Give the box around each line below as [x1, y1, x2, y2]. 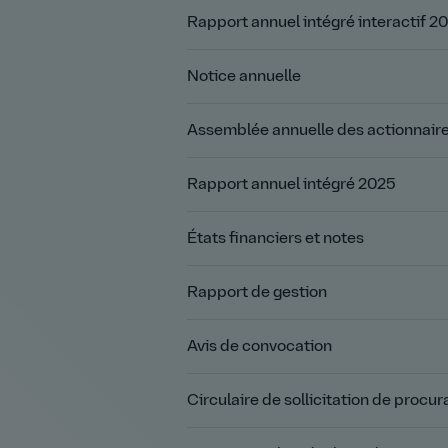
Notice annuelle [187, 68, 301, 85]
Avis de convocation [187, 338, 332, 355]
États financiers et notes [187, 230, 364, 247]
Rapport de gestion [187, 284, 327, 301]
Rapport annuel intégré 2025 [187, 176, 396, 193]
